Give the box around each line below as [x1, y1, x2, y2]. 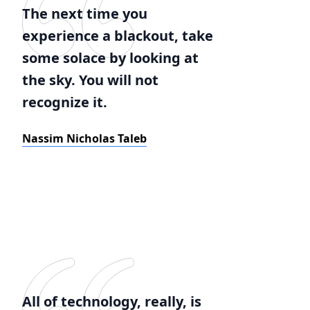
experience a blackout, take [22, 26, 213, 45]
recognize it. [22, 93, 107, 111]
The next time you [22, 4, 147, 23]
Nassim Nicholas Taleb [22, 131, 147, 146]
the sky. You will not [22, 71, 158, 89]
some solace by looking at [22, 48, 199, 67]
